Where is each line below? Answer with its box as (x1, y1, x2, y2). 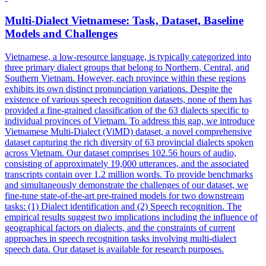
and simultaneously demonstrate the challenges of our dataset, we (5, 179, 248, 190)
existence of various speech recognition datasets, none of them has (5, 94, 252, 104)
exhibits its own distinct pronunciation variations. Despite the (5, 83, 232, 94)
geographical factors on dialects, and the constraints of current (5, 222, 235, 233)
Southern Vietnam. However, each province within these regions (5, 72, 246, 83)
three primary (5, 62, 57, 72)
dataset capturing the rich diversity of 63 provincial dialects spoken (5, 137, 254, 147)
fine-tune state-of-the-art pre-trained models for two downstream (5, 190, 244, 201)
